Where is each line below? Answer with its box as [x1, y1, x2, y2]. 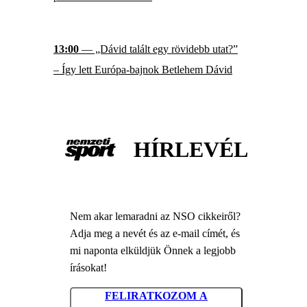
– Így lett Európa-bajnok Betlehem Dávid [53, 63, 232, 75]
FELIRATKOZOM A [105, 290, 208, 302]
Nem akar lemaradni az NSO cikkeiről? [70, 210, 241, 222]
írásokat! [70, 261, 107, 273]
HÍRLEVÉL [134, 136, 248, 162]
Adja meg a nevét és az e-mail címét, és [70, 227, 240, 239]
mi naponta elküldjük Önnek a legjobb [70, 244, 236, 256]
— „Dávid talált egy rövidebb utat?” [79, 42, 238, 55]
